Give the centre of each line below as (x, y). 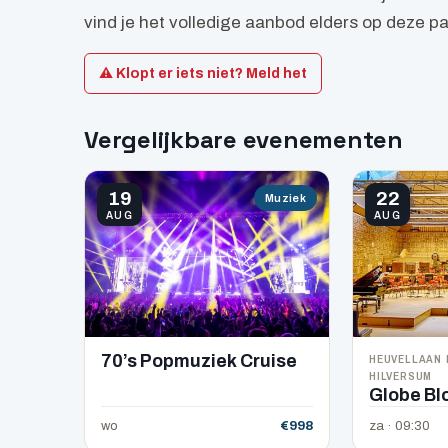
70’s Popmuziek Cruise (199, 361)
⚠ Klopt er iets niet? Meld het (203, 73)
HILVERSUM (401, 375)
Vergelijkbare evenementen (243, 139)
